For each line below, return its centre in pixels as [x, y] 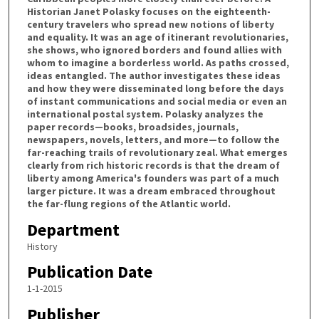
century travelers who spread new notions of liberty [150, 25]
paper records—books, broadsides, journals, [132, 127]
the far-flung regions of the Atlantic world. [129, 204]
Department [73, 229]
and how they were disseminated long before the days [155, 89]
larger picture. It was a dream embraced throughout [151, 191]
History [42, 246]
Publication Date [89, 272]
